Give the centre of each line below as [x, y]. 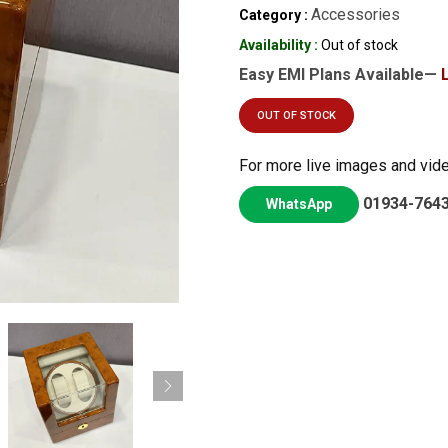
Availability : [278, 45]
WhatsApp [299, 204]
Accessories [355, 14]
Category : [273, 15]
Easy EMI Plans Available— [340, 74]
